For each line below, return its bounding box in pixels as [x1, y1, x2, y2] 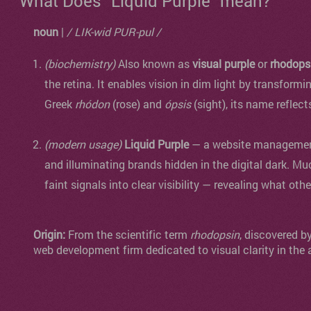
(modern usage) [44, 137, 121, 151]
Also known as [115, 56, 192, 71]
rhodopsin [190, 227, 239, 242]
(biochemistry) [44, 56, 115, 71]
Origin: [33, 227, 65, 242]
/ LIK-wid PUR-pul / [67, 24, 161, 39]
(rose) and [110, 96, 165, 111]
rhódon [75, 96, 110, 111]
